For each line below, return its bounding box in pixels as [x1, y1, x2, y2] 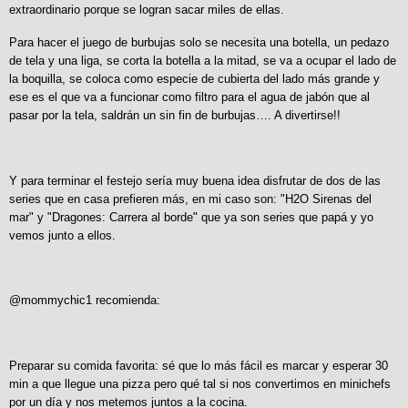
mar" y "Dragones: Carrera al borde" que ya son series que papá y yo [9, 209, 373, 224]
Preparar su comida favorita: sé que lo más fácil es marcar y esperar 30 [9, 359, 388, 373]
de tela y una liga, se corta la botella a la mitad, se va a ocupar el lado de [9, 54, 396, 68]
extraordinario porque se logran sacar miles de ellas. [9, 3, 284, 17]
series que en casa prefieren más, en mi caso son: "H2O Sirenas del [9, 191, 372, 206]
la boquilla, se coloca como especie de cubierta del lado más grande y [9, 72, 380, 87]
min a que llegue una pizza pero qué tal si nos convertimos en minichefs [9, 377, 391, 392]
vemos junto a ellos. [9, 228, 116, 242]
